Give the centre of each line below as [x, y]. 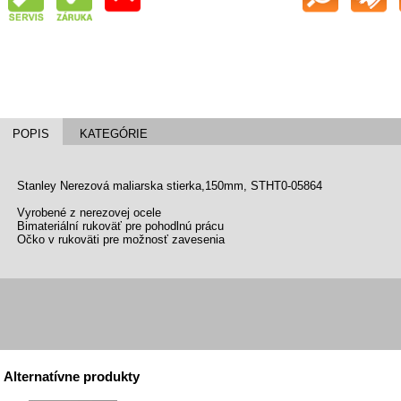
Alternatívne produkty [72, 376]
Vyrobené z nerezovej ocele [89, 213]
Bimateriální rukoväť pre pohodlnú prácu [120, 226]
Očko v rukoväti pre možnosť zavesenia [121, 240]
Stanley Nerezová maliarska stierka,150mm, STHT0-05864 [170, 186]
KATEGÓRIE [114, 134]
